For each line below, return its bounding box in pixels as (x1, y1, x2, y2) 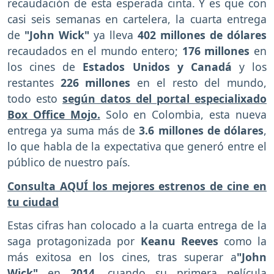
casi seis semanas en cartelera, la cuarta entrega (7, 11, 267, 26)
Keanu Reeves (135, 234, 218, 249)
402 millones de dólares (138, 27, 267, 42)
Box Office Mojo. (7, 106, 100, 122)
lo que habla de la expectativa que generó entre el (7, 138, 267, 154)
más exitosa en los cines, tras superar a (7, 250, 237, 265)
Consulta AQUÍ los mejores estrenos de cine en (7, 178, 267, 193)
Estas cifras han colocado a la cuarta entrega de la (7, 218, 267, 233)
